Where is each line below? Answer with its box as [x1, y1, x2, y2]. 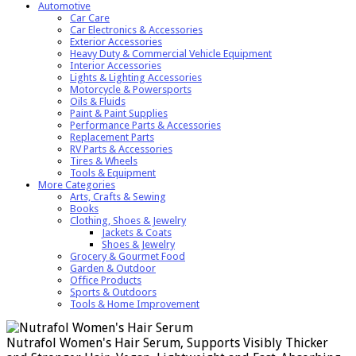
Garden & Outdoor [70, 261, 156, 274]
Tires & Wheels [70, 154, 137, 167]
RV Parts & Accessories [70, 142, 172, 155]
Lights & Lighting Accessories [70, 71, 202, 83]
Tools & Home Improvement [70, 297, 199, 310]
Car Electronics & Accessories [70, 23, 203, 36]
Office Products [70, 273, 141, 286]
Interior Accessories [70, 59, 161, 72]
